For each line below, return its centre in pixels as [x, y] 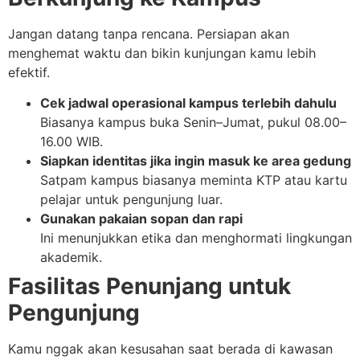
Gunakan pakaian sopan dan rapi [141, 219]
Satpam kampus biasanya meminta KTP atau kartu [194, 180]
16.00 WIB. [72, 142]
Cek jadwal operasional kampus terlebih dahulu [188, 103]
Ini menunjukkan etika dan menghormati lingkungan [196, 238]
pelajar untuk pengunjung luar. [131, 200]
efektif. [29, 72]
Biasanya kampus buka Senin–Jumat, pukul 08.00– [193, 123]
